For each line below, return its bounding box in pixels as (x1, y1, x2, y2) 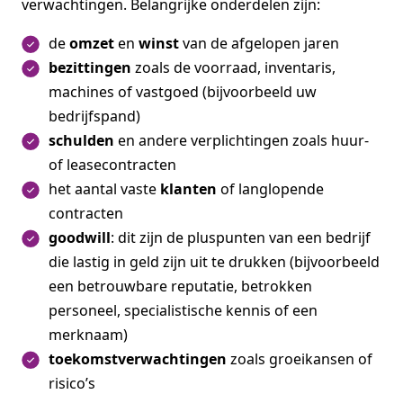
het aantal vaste (49, 178, 160, 199)
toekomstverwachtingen (49, 348, 227, 369)
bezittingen (49, 57, 131, 77)
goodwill (49, 227, 111, 247)
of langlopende (217, 178, 324, 199)
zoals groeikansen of (227, 348, 372, 369)
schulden (49, 130, 114, 150)
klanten (160, 178, 217, 199)
